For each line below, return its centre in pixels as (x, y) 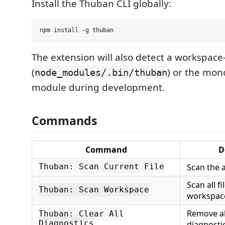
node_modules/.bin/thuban (101, 72)
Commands (65, 120)
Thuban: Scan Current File (101, 167)
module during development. (98, 87)
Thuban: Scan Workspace (94, 190)
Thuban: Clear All (81, 214)
